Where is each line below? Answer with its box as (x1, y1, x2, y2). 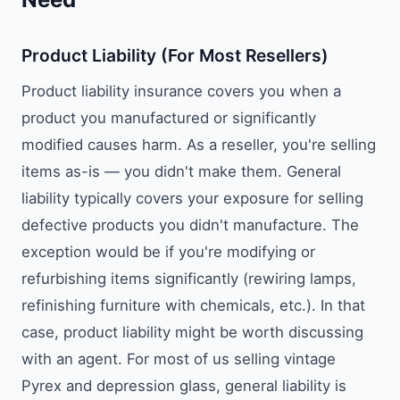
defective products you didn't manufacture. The (21, 216, 359, 235)
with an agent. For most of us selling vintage (21, 350, 336, 369)
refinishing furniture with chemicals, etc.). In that (21, 296, 365, 315)
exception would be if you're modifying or (21, 243, 315, 262)
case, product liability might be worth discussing (21, 323, 363, 342)
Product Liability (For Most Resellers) (21, 45, 329, 67)
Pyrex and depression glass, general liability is (21, 377, 346, 396)
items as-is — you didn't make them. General (21, 162, 341, 181)
